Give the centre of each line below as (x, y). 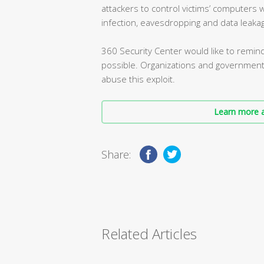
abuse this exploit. (138, 79)
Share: (116, 154)
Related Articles (149, 233)
